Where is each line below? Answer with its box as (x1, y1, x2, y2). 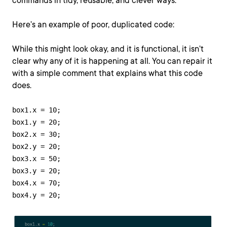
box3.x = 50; (12, 155, 65, 163)
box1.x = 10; (12, 106, 61, 115)
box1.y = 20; (12, 118, 61, 127)
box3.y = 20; (12, 167, 61, 175)
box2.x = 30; (12, 130, 61, 139)
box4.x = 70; (12, 179, 61, 187)
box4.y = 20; (12, 191, 61, 200)
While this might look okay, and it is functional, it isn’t (12, 44, 204, 54)
